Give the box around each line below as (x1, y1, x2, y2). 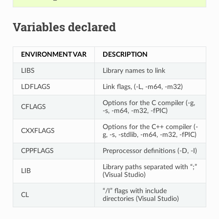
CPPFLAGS (21, 147, 54, 154)
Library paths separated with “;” (102, 163, 197, 171)
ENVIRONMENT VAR (21, 50, 87, 58)
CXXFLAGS (21, 127, 55, 134)
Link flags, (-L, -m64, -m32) (102, 83, 183, 90)
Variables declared (12, 19, 116, 35)
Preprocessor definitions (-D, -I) (102, 147, 197, 154)
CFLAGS (21, 103, 46, 110)
